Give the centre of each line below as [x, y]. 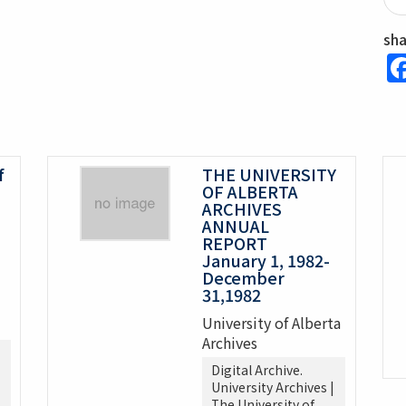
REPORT [243, 243]
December [244, 278]
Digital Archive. [257, 370]
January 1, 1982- [266, 261]
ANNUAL [236, 226]
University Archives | [273, 387]
